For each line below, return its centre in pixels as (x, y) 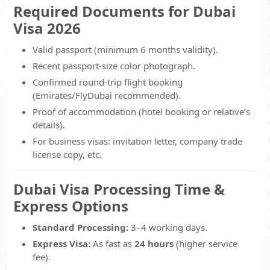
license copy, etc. (67, 154)
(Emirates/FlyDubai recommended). (107, 95)
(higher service (206, 243)
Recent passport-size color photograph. (114, 66)
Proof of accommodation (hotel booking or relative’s (141, 111)
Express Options (71, 206)
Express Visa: (61, 243)
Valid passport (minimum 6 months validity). (125, 49)
